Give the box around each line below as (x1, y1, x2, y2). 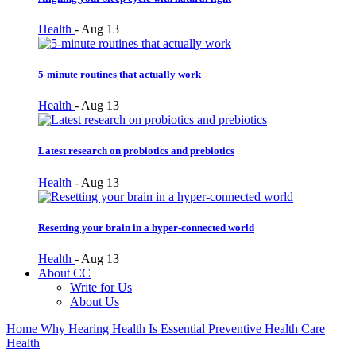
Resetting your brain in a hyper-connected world (38, 221, 254, 234)
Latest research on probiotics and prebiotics (38, 145, 234, 157)
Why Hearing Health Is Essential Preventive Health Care (41, 321, 325, 335)
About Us (70, 294, 119, 308)
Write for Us (70, 280, 132, 294)
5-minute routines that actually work (38, 68, 201, 81)
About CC (38, 265, 91, 280)
